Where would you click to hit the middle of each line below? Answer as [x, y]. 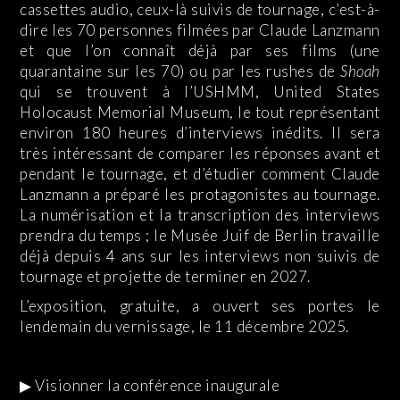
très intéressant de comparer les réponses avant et [200, 154]
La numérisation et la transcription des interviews [200, 215]
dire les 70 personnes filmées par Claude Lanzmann [200, 30]
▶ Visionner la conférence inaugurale [150, 386]
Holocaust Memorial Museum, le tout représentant [200, 112]
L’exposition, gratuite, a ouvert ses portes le [200, 306]
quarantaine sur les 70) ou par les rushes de [180, 71]
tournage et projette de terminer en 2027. [165, 277]
